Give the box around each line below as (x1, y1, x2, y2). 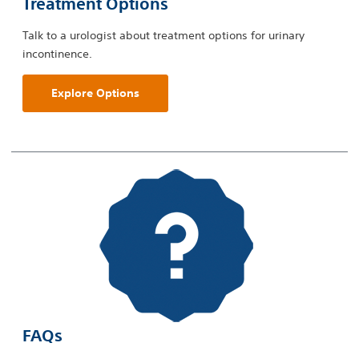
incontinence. (22, 46, 92, 62)
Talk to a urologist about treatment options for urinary (22, 28, 305, 43)
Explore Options (51, 86, 139, 101)
